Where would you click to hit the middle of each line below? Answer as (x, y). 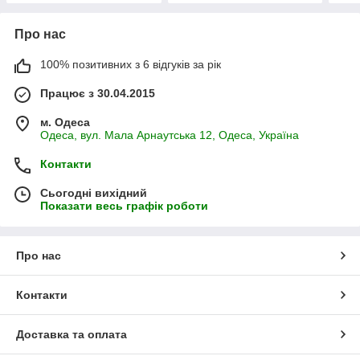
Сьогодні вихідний (94, 193)
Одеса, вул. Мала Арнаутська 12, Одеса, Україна (170, 135)
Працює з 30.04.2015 (98, 94)
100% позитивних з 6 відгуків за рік (131, 65)
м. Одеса (65, 123)
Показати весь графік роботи (124, 206)
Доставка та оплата (72, 335)
